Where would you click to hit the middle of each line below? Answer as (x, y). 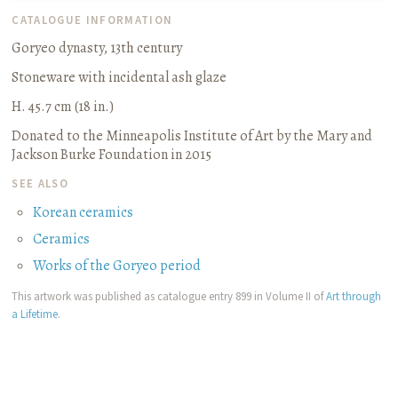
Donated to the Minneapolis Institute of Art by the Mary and (192, 136)
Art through (354, 295)
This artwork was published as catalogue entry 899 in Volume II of (169, 295)
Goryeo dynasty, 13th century (97, 48)
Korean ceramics (84, 212)
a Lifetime (35, 313)
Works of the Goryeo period (117, 265)
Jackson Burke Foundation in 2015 (112, 155)
